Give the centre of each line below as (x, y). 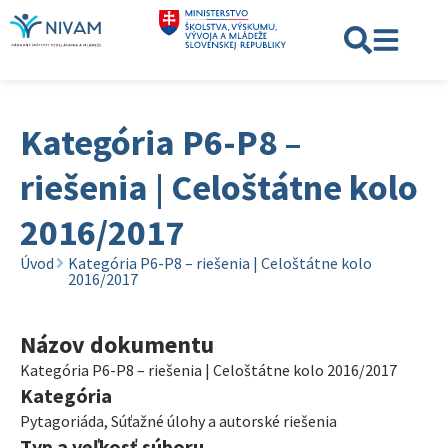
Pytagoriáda (62, 421)
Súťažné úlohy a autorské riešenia (224, 421)
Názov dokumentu (117, 344)
